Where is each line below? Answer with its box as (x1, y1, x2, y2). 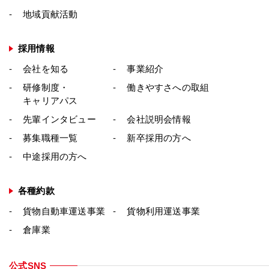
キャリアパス (23, 95, 78, 106)
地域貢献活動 (23, 8, 78, 19)
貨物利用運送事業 (127, 205, 201, 216)
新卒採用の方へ (127, 132, 191, 143)
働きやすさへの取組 (127, 82, 210, 92)
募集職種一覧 (23, 132, 78, 143)
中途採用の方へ (23, 151, 87, 162)
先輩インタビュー (23, 113, 96, 124)
